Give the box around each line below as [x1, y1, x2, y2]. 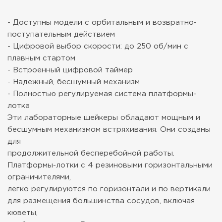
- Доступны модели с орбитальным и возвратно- [7, 19, 197, 26]
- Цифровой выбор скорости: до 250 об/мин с [7, 43, 188, 50]
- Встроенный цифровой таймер [7, 66, 133, 73]
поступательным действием [7, 31, 115, 38]
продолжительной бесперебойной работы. [7, 150, 174, 157]
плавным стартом [7, 55, 75, 61]
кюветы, [7, 209, 38, 216]
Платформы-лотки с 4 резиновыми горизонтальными [7, 162, 213, 168]
